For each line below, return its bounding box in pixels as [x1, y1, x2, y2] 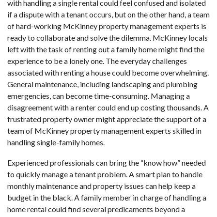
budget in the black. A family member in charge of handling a [7, 192, 206, 202]
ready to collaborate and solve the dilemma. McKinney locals [7, 32, 208, 42]
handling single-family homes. [7, 137, 105, 147]
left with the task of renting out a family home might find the [7, 44, 204, 54]
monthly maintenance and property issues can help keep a [7, 181, 196, 190]
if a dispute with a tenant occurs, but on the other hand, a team [7, 9, 210, 19]
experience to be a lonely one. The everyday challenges [7, 56, 187, 65]
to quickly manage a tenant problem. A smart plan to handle [7, 169, 202, 179]
